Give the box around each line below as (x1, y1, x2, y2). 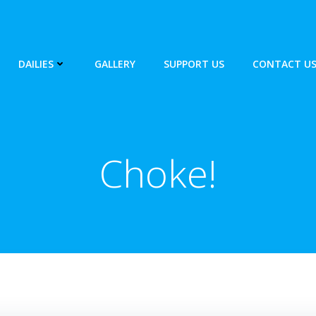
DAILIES (18, 57, 54, 71)
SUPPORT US (163, 57, 224, 71)
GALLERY (94, 57, 135, 71)
